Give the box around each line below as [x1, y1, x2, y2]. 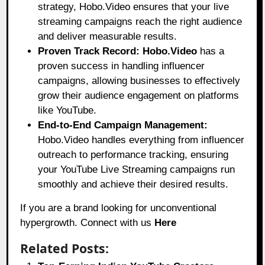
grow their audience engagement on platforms [38, 90, 240, 102]
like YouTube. [38, 105, 97, 117]
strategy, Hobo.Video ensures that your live [38, 1, 230, 13]
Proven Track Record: [38, 46, 140, 57]
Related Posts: [20, 240, 109, 257]
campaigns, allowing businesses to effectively [38, 75, 241, 87]
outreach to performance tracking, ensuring [38, 149, 229, 161]
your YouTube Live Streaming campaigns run [38, 164, 235, 176]
